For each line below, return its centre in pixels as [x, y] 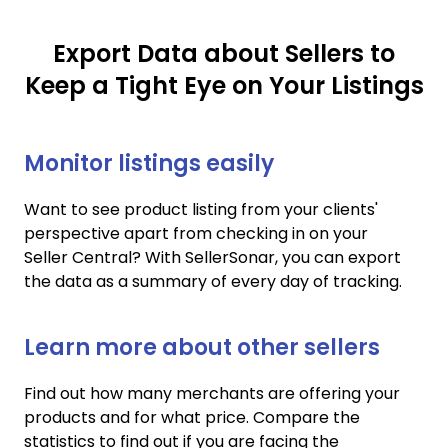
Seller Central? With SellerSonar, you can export [212, 258]
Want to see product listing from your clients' [201, 210]
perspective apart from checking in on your [196, 234]
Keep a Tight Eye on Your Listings [224, 86]
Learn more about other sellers [202, 348]
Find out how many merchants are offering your [212, 394]
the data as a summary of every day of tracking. [213, 282]
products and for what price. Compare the [192, 418]
